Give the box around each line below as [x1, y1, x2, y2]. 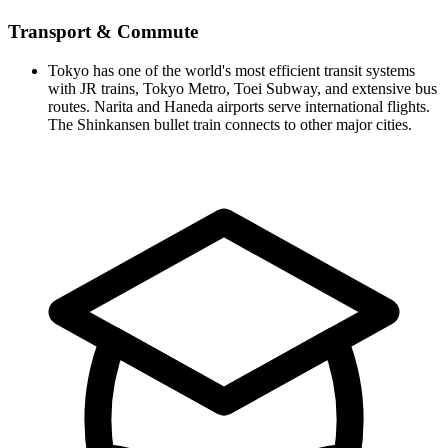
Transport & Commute [8, 21, 198, 43]
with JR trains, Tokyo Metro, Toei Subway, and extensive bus [48, 79, 437, 97]
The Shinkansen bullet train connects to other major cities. [48, 115, 412, 133]
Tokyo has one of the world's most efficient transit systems [48, 61, 415, 79]
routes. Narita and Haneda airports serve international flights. [48, 97, 430, 115]
